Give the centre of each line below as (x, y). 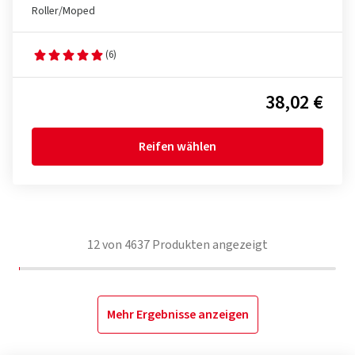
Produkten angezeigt (209, 245)
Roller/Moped (63, 11)
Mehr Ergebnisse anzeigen (177, 315)
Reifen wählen (177, 147)
